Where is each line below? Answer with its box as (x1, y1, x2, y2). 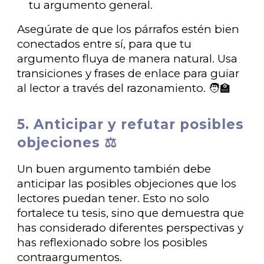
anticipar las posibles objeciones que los (17, 177, 237, 190)
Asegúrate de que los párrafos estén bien (17, 22, 240, 36)
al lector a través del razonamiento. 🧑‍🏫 (17, 81, 232, 95)
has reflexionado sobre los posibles (17, 236, 208, 249)
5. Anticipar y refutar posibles (17, 116, 245, 133)
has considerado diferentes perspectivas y (17, 221, 244, 235)
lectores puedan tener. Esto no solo (17, 192, 210, 205)
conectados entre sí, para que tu (17, 37, 192, 51)
